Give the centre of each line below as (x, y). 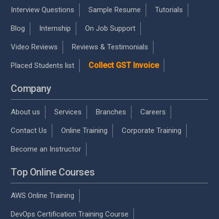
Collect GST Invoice (124, 65)
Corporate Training (152, 130)
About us (26, 112)
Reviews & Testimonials (110, 47)
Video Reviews (34, 47)
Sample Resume (115, 10)
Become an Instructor (46, 149)
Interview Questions (43, 10)
